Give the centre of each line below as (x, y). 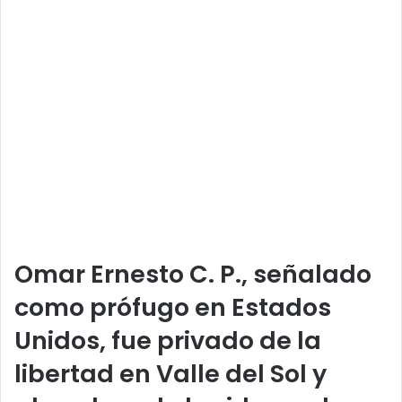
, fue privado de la (210, 341)
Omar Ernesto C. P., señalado (193, 275)
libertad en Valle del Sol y (170, 374)
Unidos (57, 341)
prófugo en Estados (210, 308)
